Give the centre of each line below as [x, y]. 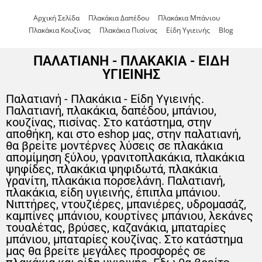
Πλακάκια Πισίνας [128, 30]
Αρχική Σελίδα [56, 18]
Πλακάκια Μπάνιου [189, 18]
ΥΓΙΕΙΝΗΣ [131, 75]
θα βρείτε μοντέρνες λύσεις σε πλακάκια [114, 146]
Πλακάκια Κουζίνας [60, 30]
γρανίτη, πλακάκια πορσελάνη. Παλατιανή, [116, 181]
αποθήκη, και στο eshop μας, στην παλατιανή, [123, 134]
